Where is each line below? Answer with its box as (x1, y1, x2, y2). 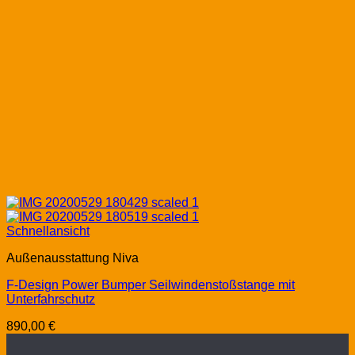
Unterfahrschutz (6, 292, 95, 307)
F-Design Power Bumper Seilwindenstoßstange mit (6, 278, 295, 292)
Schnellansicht (6, 224, 90, 239)
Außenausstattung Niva (6, 251, 139, 265)
